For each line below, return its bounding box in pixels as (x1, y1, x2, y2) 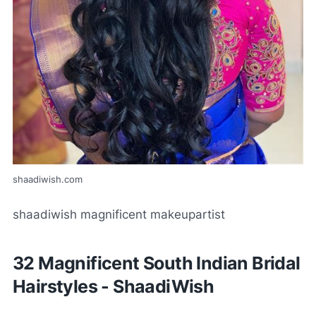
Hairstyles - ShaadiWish (13, 275, 214, 297)
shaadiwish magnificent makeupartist (13, 207, 225, 221)
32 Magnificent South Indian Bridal (13, 252, 300, 274)
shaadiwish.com (13, 173, 83, 185)
